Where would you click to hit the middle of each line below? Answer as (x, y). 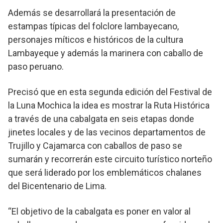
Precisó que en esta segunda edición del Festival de (110, 92)
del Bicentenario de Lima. (57, 186)
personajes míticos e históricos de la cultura (96, 39)
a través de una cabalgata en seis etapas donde (101, 118)
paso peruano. (36, 66)
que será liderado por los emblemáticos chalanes (105, 172)
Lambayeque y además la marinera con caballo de (106, 53)
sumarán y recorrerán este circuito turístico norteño (110, 159)
